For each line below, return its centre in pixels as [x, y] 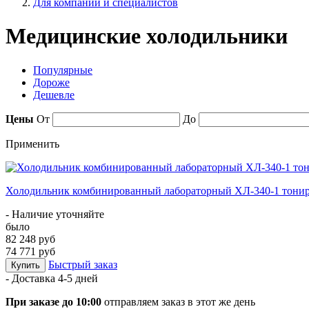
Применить [32, 143]
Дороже [51, 82]
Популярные [63, 70]
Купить [26, 265]
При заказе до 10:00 [53, 301]
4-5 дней [78, 278]
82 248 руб [30, 239]
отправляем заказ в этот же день [178, 301]
